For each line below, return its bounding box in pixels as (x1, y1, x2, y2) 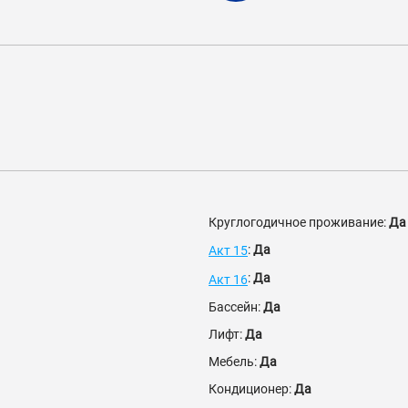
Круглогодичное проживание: (209, 215, 389, 229)
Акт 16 (209, 271, 248, 287)
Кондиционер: (209, 381, 294, 396)
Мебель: (209, 353, 260, 369)
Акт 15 (209, 243, 248, 259)
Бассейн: (209, 299, 263, 314)
